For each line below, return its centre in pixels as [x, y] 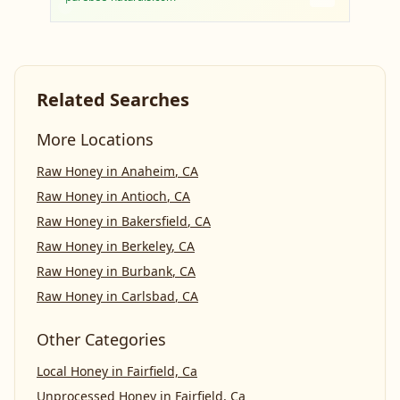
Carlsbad [148, 296]
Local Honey [72, 371]
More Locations [95, 139]
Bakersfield [154, 221]
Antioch [144, 196]
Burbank [147, 271]
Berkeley [146, 246]
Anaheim [148, 171]
